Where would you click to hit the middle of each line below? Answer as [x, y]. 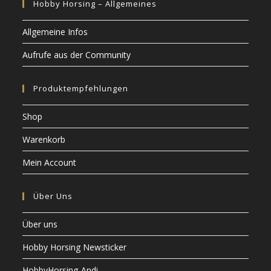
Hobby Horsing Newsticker [75, 247]
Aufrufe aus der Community [77, 54]
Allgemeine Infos [55, 31]
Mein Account [50, 162]
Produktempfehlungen [81, 88]
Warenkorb [44, 139]
